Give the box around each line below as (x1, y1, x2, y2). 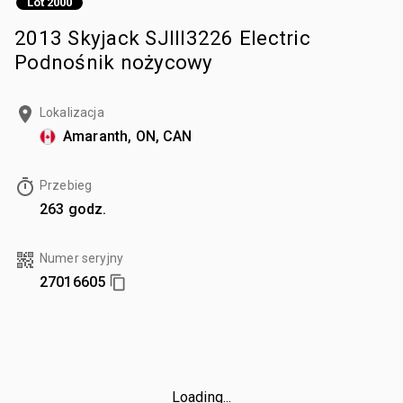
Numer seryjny (40, 250, 123, 265)
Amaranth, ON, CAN (63, 127, 193, 145)
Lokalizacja (40, 104, 104, 120)
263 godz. (40, 200, 107, 218)
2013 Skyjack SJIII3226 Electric (14, 25, 310, 49)
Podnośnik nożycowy (14, 49, 213, 74)
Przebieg (40, 177, 93, 193)
